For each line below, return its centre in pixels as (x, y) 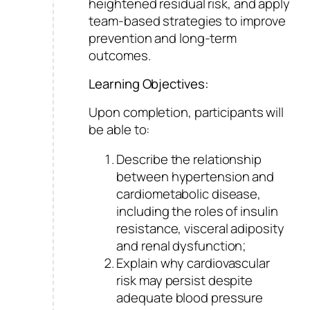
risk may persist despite (185, 281)
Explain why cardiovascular (193, 263)
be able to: (119, 129)
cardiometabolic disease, (189, 194)
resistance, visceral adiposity (200, 229)
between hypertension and (195, 177)
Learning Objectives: (149, 84)
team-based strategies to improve (188, 21)
